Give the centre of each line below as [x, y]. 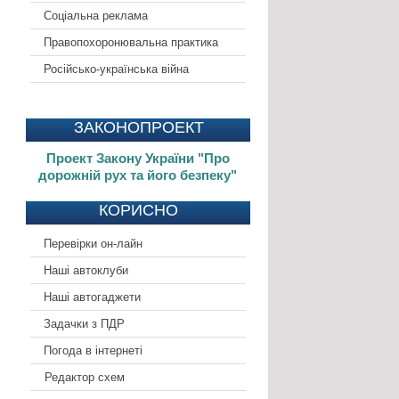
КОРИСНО [139, 211]
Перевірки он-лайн [93, 244]
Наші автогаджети [92, 297]
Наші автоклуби [85, 271]
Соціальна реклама [95, 16]
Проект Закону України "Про [138, 159]
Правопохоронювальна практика [130, 43]
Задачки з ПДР [84, 324]
